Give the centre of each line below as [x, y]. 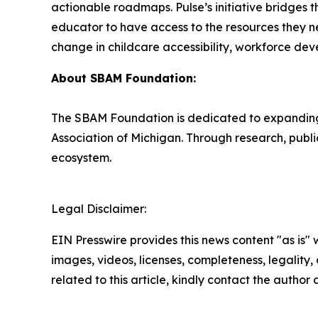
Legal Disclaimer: [99, 208]
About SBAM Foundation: [125, 78]
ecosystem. [83, 157]
